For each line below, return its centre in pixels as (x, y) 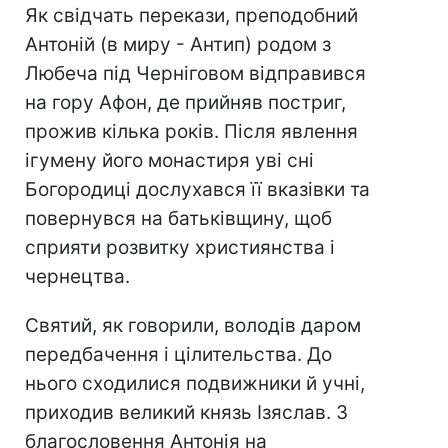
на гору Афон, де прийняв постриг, (185, 103)
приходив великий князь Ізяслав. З (186, 413)
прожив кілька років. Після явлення (191, 132)
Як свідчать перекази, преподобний (191, 16)
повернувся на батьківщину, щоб (178, 219)
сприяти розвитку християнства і (180, 248)
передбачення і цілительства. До (178, 355)
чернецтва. (77, 277)
